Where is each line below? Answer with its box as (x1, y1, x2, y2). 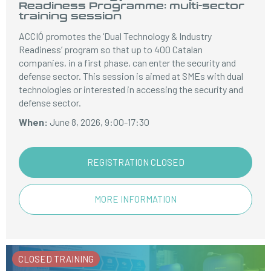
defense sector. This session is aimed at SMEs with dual (19, 70, 244, 82)
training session (19, 8, 122, 22)
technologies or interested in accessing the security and (19, 83, 244, 95)
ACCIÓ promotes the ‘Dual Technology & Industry (19, 30, 212, 42)
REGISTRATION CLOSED (87, 157, 184, 168)
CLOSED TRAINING (18, 253, 94, 264)
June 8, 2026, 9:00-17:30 (48, 116, 150, 128)
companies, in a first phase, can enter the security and (19, 57, 237, 68)
